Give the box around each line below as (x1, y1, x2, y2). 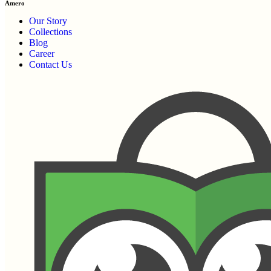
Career (29, 48, 54, 59)
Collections (29, 26, 72, 37)
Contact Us (29, 59, 72, 70)
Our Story (29, 15, 67, 26)
